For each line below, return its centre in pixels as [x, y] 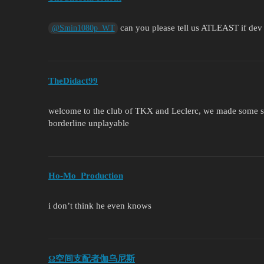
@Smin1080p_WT [83, 28]
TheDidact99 [73, 80]
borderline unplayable [89, 123]
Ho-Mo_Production [86, 176]
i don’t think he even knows [100, 206]
